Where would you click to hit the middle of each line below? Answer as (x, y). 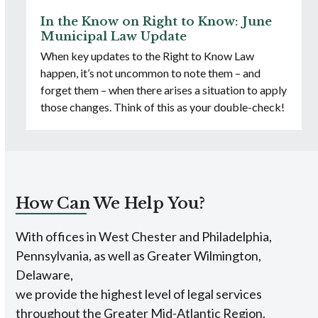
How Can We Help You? (111, 204)
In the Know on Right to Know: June (157, 22)
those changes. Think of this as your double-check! (163, 107)
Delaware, (45, 275)
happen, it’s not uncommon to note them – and (151, 73)
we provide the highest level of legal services (139, 294)
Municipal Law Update (114, 37)
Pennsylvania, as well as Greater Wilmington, (139, 256)
